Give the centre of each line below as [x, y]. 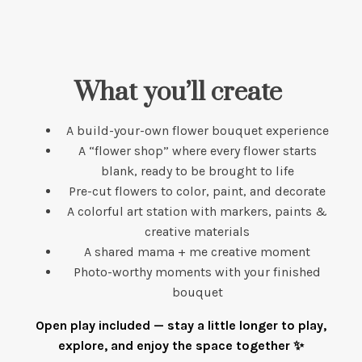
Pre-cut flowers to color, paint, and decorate [197, 191]
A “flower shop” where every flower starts [197, 150]
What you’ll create [181, 93]
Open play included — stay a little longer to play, [181, 325]
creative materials [197, 231]
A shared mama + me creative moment [197, 251]
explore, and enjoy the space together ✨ [181, 345]
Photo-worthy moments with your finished [197, 271]
